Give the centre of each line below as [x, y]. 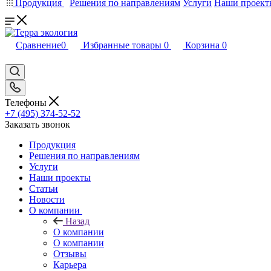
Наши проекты [60, 177]
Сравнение [38, 45]
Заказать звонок [38, 124]
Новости [47, 199]
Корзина [202, 45]
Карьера [70, 264]
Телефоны [27, 102]
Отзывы [70, 253]
